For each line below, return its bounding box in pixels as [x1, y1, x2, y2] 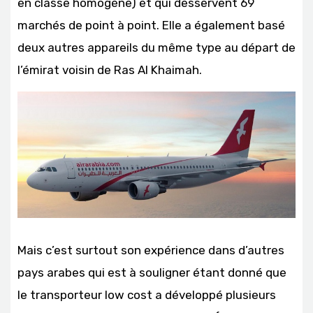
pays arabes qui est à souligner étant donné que [17, 265, 286, 279]
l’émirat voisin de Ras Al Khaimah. [17, 62, 202, 77]
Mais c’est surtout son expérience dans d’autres [17, 242, 284, 257]
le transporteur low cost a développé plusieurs [17, 287, 276, 302]
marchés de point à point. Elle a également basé [17, 17, 285, 32]
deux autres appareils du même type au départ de [17, 40, 296, 54]
